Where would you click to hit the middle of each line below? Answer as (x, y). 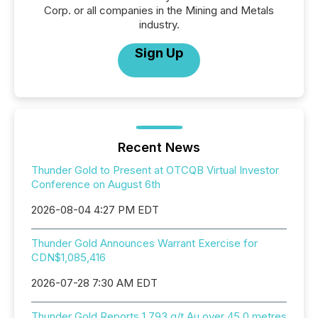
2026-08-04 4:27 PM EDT (95, 210)
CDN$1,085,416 (68, 257)
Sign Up (159, 53)
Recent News (159, 147)
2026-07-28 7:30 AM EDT (94, 283)
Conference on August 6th (96, 184)
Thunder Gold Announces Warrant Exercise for (144, 243)
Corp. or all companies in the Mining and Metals (159, 10)
